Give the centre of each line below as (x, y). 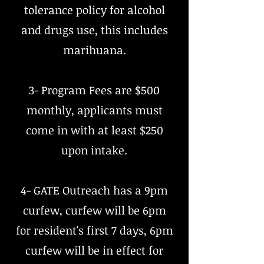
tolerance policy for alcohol (94, 10)
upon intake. (94, 150)
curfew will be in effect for (94, 250)
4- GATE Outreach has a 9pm (94, 190)
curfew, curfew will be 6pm (94, 210)
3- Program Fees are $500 (94, 90)
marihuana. (94, 50)
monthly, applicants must (94, 110)
